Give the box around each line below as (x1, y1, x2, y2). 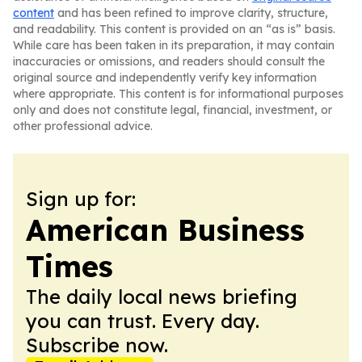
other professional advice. (13, 119, 153, 133)
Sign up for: (26, 187, 136, 211)
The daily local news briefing (26, 284, 297, 309)
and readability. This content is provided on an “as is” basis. (13, 22, 335, 36)
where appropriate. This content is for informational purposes (13, 86, 343, 101)
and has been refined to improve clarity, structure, (54, 6, 328, 20)
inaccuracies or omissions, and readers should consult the (13, 54, 325, 69)
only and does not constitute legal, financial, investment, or (13, 103, 332, 117)
